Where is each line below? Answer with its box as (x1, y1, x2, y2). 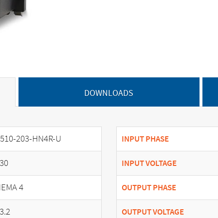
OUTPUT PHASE (122, 182, 176, 193)
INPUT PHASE (122, 133, 169, 145)
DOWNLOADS (84, 87, 134, 99)
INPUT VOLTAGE (122, 157, 177, 169)
